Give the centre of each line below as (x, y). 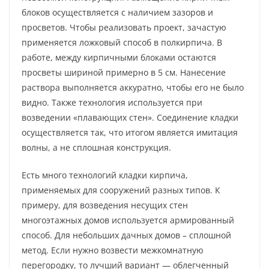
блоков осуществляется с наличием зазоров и (117, 12)
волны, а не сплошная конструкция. (96, 147)
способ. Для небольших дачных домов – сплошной (126, 235)
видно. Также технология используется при (112, 102)
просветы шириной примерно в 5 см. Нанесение (124, 72)
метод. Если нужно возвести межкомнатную (113, 250)
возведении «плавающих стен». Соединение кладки (130, 117)
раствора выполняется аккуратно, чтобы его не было (133, 87)
